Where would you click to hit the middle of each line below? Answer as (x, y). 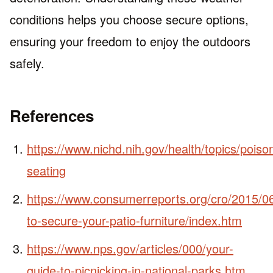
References (52, 115)
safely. (27, 63)
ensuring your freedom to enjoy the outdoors (130, 41)
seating (46, 170)
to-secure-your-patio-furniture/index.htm (134, 220)
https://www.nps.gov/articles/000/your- (130, 248)
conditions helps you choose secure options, (129, 19)
